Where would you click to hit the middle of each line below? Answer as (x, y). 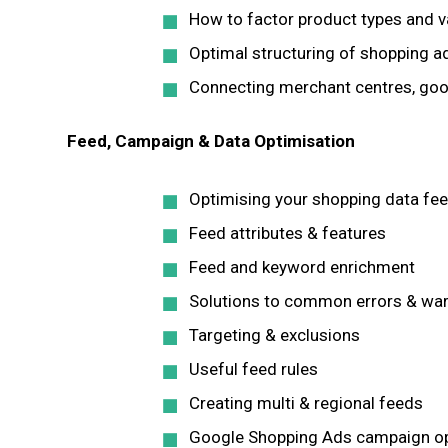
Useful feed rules (253, 369)
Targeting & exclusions (274, 335)
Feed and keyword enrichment (302, 267)
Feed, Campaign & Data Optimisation (211, 141)
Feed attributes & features (287, 233)
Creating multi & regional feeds (306, 403)
